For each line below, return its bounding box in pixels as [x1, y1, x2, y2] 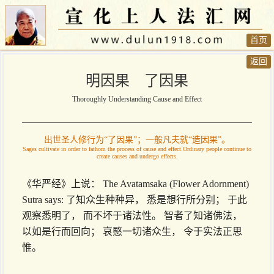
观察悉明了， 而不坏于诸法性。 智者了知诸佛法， [22, 210, 242, 221]
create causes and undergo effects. [96, 153, 178, 160]
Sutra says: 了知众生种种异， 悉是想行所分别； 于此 [22, 194, 247, 206]
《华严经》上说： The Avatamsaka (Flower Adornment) [22, 179, 249, 190]
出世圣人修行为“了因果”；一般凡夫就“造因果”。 [44, 135, 230, 145]
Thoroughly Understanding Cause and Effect [72, 95, 202, 104]
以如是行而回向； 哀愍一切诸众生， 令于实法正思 [22, 226, 242, 237]
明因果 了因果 [86, 73, 188, 89]
